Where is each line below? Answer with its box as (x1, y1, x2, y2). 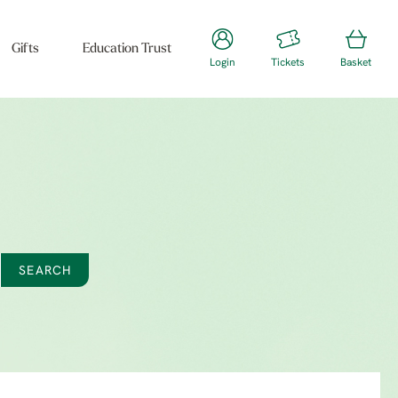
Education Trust (82, 43, 171, 56)
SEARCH (19, 265, 71, 278)
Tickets (271, 58, 305, 68)
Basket (340, 58, 371, 68)
